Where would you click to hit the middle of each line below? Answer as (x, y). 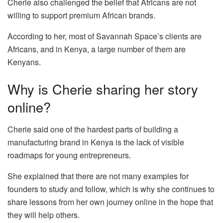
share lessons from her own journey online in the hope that (110, 202)
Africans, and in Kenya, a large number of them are (97, 49)
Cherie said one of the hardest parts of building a (93, 129)
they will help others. (44, 215)
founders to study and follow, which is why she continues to (111, 189)
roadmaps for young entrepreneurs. (69, 155)
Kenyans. (25, 62)
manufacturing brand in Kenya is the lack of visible (96, 142)
